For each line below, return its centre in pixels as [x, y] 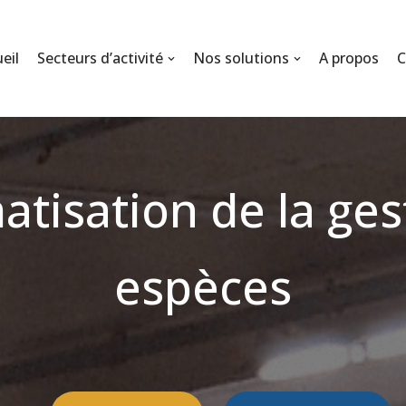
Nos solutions [241, 58]
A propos [349, 58]
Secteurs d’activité [100, 58]
